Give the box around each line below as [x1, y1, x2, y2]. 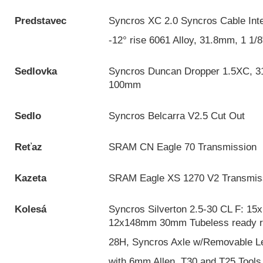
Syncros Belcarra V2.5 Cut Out [109, 110, 245, 122]
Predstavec [15, 15, 66, 27]
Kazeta [15, 172, 46, 184]
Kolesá [15, 203, 46, 215]
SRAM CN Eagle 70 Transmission [109, 141, 257, 153]
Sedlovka [15, 65, 57, 77]
